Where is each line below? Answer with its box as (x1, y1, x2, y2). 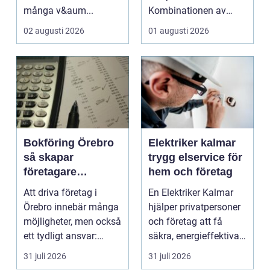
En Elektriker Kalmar (148, 186, 233, 198)
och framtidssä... (148, 244, 220, 256)
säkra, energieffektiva (148, 230, 239, 242)
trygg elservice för (148, 151, 242, 163)
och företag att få (148, 215, 222, 227)
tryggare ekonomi (24, 180, 115, 192)
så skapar (24, 151, 74, 163)
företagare (24, 165, 77, 178)
